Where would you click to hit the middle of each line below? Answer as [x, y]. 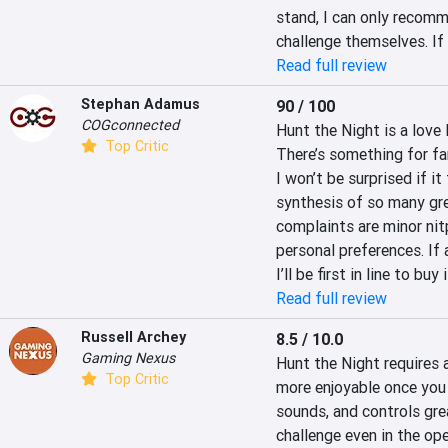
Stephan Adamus [140, 104]
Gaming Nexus [128, 358]
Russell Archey [133, 337]
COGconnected [130, 125]
